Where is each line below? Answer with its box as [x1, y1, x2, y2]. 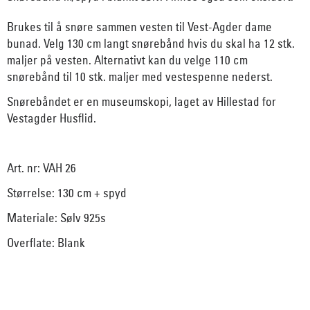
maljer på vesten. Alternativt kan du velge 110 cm [7, 53, 248, 68]
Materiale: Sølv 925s [7, 210, 106, 226]
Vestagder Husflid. [7, 111, 96, 126]
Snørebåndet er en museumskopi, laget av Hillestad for [7, 94, 276, 109]
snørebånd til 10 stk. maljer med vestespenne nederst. [7, 69, 273, 84]
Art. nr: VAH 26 [7, 161, 76, 176]
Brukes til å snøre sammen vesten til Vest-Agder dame [7, 19, 272, 35]
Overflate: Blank [7, 235, 85, 250]
